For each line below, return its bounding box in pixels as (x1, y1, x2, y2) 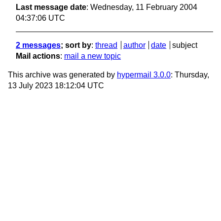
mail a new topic (64, 52, 121, 61)
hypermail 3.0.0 (117, 71, 171, 79)
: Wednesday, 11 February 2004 (86, 3, 197, 12)
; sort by (61, 41, 91, 50)
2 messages (16, 41, 61, 50)
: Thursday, (171, 71, 209, 79)
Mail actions (16, 52, 60, 61)
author (123, 41, 146, 50)
